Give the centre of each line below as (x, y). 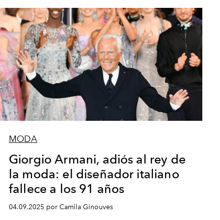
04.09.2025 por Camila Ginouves (61, 207)
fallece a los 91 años (67, 189)
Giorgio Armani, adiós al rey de (97, 159)
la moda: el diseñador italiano (94, 174)
